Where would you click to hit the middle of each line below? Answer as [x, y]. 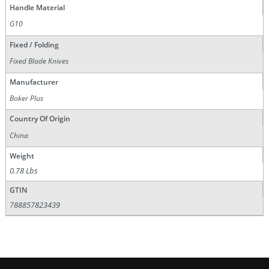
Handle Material [37, 8]
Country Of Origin [40, 119]
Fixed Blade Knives [39, 61]
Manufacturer [34, 82]
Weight [22, 156]
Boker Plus [27, 98]
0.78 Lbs [24, 171]
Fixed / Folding [34, 44]
